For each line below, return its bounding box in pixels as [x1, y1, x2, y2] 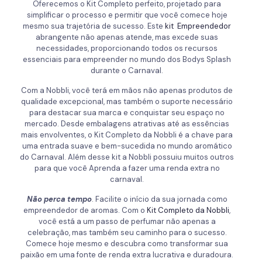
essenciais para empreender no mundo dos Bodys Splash [23, 54, 232, 65]
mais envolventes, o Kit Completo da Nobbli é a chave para [21, 130, 233, 140]
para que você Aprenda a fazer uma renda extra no [34, 163, 220, 174]
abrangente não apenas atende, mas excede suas [36, 32, 219, 43]
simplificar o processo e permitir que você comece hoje [26, 10, 227, 20]
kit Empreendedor [165, 21, 232, 32]
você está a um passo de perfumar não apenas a [38, 216, 216, 227]
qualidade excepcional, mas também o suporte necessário [21, 96, 233, 107]
